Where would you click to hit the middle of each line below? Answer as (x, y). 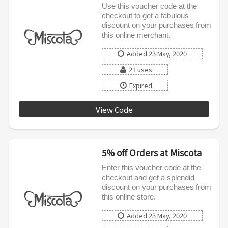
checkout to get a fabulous (145, 15)
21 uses (140, 69)
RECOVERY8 (185, 108)
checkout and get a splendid (148, 177)
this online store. (129, 196)
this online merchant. (136, 35)
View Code (114, 109)
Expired (140, 85)
